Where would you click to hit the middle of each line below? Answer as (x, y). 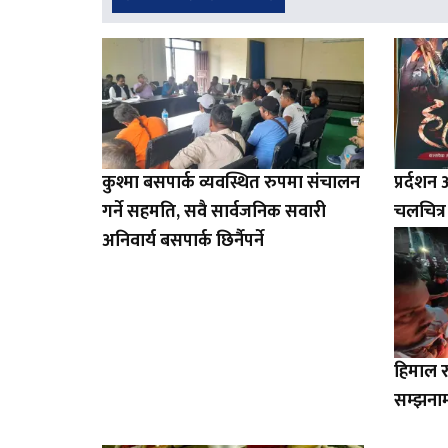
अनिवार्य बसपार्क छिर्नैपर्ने (183, 240)
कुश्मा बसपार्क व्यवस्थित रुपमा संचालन (231, 182)
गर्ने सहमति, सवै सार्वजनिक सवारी (214, 211)
